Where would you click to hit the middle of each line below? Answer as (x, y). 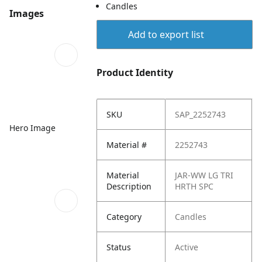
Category (124, 217)
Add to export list (166, 35)
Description (129, 186)
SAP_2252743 (201, 114)
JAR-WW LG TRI (204, 175)
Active (187, 247)
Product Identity (135, 73)
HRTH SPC (194, 186)
